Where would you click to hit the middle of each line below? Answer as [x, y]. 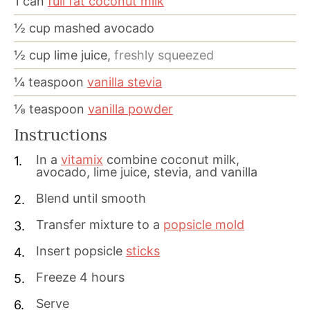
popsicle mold [204, 224]
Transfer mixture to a [100, 224]
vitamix [82, 159]
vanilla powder [130, 109]
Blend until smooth [91, 198]
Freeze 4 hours [80, 277]
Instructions [61, 134]
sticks [143, 250]
